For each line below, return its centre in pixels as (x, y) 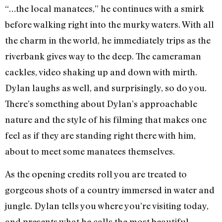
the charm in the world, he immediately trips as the (108, 40)
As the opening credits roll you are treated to (96, 174)
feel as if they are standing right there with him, (100, 135)
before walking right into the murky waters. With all (110, 24)
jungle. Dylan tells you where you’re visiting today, (107, 206)
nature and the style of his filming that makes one (106, 119)
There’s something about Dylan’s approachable (101, 103)
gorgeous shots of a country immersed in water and (110, 190)
